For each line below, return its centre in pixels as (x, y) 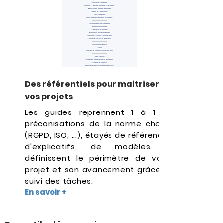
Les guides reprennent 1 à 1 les (100, 112)
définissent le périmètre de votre (100, 158)
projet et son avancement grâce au (100, 169)
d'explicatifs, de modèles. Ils (100, 147)
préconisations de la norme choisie (100, 124)
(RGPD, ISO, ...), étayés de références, (100, 135)
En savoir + (46, 192)
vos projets (49, 96)
